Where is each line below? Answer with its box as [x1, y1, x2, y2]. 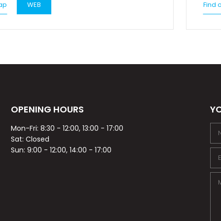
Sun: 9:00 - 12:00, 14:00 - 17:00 [11, 145, 112, 155]
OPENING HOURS [11, 103, 84, 116]
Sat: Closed [11, 134, 50, 145]
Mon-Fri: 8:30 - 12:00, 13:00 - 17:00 [11, 123, 124, 134]
